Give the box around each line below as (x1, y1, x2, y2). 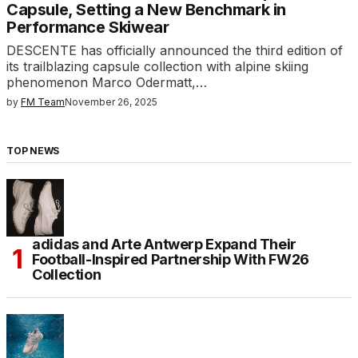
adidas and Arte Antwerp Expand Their (32, 236, 297, 253)
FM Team (21, 96, 65, 109)
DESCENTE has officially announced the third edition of (6, 42, 343, 59)
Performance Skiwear (6, 18, 169, 38)
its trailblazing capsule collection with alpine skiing (6, 58, 308, 75)
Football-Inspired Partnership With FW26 (32, 251, 309, 268)
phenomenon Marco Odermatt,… (6, 74, 207, 91)
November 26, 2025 (65, 96, 157, 109)
